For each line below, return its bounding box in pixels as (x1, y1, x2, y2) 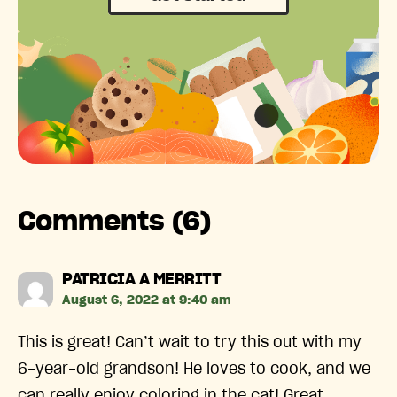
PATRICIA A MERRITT (62, 271, 221, 288)
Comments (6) (18, 208, 211, 236)
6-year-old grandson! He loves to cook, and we (18, 361, 370, 378)
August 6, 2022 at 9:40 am (62, 293, 231, 307)
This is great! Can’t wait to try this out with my (18, 334, 362, 351)
